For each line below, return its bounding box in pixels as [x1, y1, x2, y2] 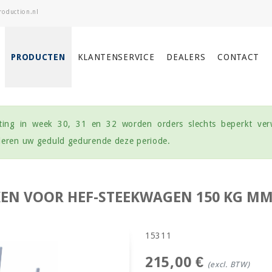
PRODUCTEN [11, 52, 66, 62]
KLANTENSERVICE [77, 52, 155, 62]
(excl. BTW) [207, 260, 250, 269]
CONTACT [217, 52, 260, 62]
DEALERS [166, 52, 206, 62]
